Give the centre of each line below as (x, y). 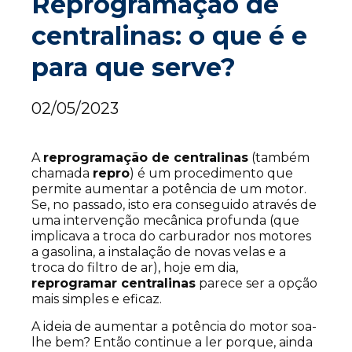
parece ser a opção (257, 284)
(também (279, 158)
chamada (62, 174)
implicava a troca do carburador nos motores (171, 236)
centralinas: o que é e (169, 36)
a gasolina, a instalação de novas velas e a (159, 252)
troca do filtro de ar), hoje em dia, (135, 268)
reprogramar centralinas (114, 284)
